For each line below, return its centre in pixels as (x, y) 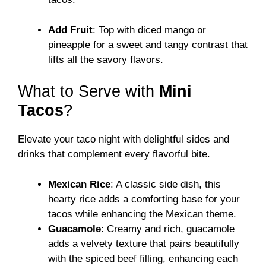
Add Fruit (70, 30)
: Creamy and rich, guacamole (168, 229)
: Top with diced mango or (149, 30)
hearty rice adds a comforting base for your (144, 199)
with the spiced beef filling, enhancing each (143, 258)
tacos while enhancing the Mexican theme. (142, 214)
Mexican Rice (79, 184)
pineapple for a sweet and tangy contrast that (148, 45)
